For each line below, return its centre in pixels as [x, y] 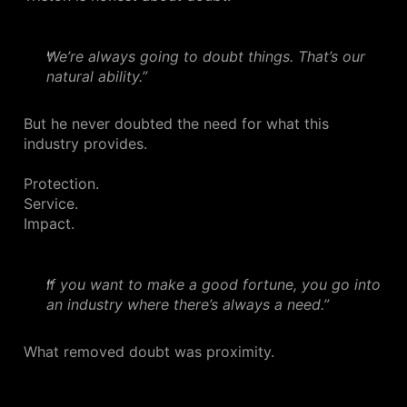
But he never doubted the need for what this [176, 124]
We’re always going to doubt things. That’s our [206, 57]
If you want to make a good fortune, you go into [213, 285]
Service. [51, 204]
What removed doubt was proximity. [149, 352]
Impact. [49, 224]
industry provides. [85, 144]
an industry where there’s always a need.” [188, 305]
